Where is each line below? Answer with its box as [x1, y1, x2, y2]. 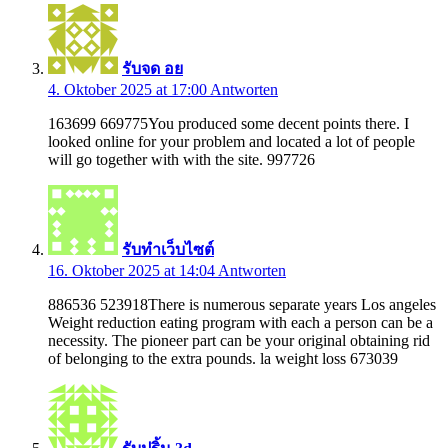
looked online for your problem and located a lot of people [48, 132, 415, 150]
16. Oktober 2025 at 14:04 [48, 261, 218, 279]
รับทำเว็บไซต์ [122, 240, 214, 258]
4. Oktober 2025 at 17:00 [48, 80, 210, 98]
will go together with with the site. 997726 [48, 150, 315, 168]
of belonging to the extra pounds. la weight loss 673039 [48, 349, 398, 367]
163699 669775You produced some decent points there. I [48, 114, 409, 132]
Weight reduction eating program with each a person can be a [48, 313, 433, 331]
